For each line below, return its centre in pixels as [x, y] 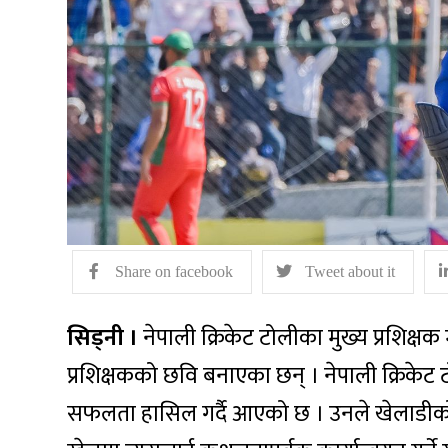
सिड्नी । [103, 337]
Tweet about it [350, 272]
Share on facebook [174, 272]
